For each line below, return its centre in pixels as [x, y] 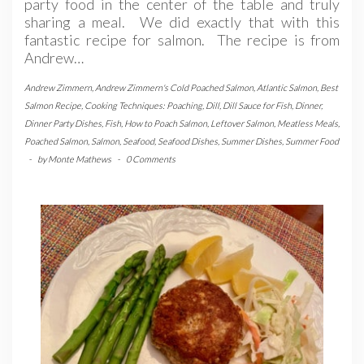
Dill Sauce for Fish [257, 106]
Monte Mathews [80, 159]
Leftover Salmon [242, 123]
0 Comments [151, 159]
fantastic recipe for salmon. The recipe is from [182, 40]
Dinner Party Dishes [63, 123]
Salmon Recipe [53, 106]
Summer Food [312, 141]
